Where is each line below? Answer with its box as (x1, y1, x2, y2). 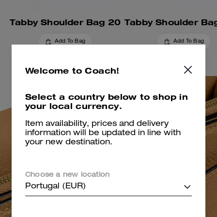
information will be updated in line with (25, 130, 181, 138)
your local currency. (25, 101, 122, 111)
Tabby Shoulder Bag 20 (9, 17, 121, 28)
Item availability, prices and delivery (25, 121, 169, 128)
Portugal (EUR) (25, 183, 86, 191)
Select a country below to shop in (25, 92, 188, 102)
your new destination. (25, 139, 112, 147)
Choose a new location (25, 172, 110, 179)
